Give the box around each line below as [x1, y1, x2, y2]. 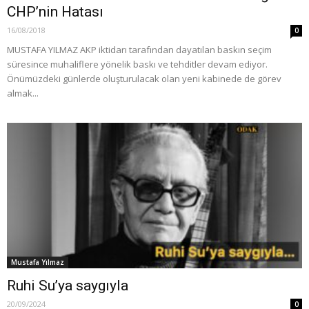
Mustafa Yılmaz [11, 257, 64, 267]
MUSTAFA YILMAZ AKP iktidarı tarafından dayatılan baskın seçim [7, 43, 272, 56]
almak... [7, 86, 39, 99]
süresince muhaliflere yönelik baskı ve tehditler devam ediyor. [7, 57, 268, 70]
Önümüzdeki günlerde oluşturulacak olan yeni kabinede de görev [7, 72, 281, 85]
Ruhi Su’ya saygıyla [7, 277, 128, 294]
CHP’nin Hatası [7, 3, 103, 20]
